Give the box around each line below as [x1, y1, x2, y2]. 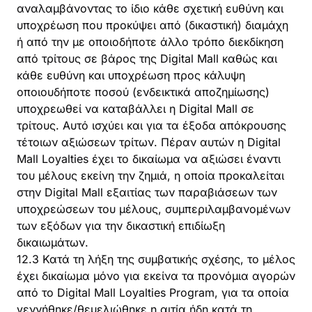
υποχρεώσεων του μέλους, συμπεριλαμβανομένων [17, 202, 290, 216]
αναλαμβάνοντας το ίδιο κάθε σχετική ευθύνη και [17, 1, 283, 15]
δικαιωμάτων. [17, 235, 88, 249]
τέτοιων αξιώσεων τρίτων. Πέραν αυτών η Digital [17, 135, 281, 149]
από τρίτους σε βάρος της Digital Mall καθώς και [17, 52, 277, 65]
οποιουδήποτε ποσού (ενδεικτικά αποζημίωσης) [17, 85, 270, 99]
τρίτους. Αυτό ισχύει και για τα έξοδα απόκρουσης [17, 118, 286, 132]
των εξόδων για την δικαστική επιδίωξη [17, 219, 225, 233]
